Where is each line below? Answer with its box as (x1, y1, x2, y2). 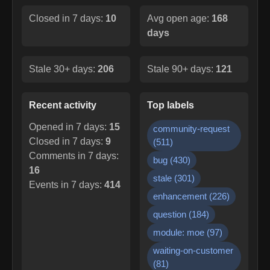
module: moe (153, 227, 204, 237)
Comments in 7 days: (29, 150, 119, 161)
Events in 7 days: (29, 179, 104, 190)
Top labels (147, 99, 194, 110)
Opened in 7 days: (29, 121, 109, 132)
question (153, 209, 186, 219)
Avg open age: (147, 13, 212, 24)
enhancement (153, 190, 207, 201)
